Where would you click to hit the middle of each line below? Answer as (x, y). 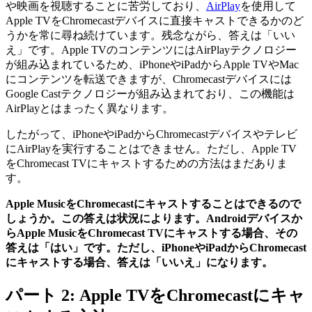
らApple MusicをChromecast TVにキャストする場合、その (151, 233)
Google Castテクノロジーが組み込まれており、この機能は (150, 94)
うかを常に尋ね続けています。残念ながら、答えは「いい (150, 36)
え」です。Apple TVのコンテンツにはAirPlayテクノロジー (151, 50)
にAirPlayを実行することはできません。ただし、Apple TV (151, 149)
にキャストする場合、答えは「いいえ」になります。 (139, 263)
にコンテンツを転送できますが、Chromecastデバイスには (149, 79)
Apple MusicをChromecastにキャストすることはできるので (153, 204)
